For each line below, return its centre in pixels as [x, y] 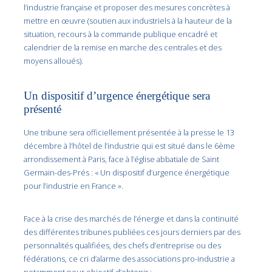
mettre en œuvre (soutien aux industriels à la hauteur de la [128, 20]
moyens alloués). [54, 60]
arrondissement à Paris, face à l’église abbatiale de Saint [122, 159]
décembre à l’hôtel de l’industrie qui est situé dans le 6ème [130, 145]
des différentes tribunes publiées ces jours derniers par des [132, 232]
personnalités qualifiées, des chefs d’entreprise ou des [123, 246]
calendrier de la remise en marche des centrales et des [123, 47]
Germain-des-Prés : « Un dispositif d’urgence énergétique [127, 172]
